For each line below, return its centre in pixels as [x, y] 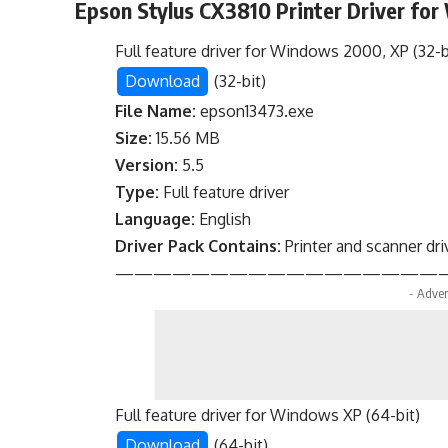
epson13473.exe [255, 111]
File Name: [156, 111]
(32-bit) [238, 81]
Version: [147, 165]
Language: [155, 219]
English [223, 219]
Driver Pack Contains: [198, 246]
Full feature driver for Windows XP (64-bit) [268, 415]
